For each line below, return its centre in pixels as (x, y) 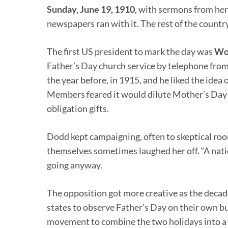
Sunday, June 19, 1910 (91, 9)
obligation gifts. (78, 109)
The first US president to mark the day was (131, 52)
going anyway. (75, 165)
